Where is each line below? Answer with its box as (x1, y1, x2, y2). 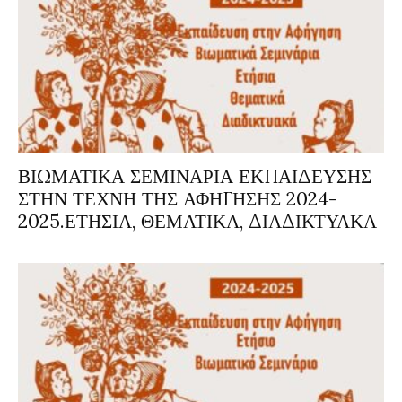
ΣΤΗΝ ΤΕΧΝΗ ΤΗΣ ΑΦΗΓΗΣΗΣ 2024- (18, 187, 336, 212)
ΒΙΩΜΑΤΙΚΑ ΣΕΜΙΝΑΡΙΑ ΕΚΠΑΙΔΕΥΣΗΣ (18, 164, 371, 189)
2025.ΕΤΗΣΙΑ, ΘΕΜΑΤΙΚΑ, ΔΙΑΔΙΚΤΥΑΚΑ (18, 209, 377, 234)
